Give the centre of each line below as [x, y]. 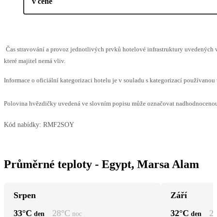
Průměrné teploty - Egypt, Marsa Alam [101, 164]
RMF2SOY [59, 124]
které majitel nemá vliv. [35, 61]
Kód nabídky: [23, 124]
